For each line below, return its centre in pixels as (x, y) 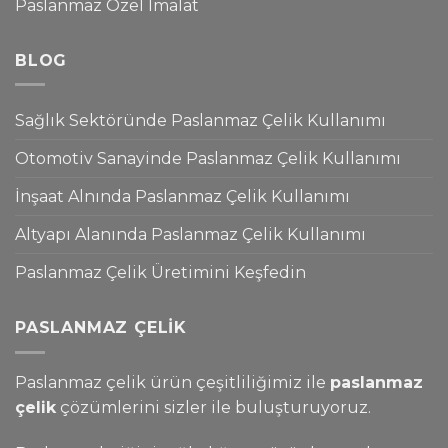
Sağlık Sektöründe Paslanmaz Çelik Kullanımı (200, 121)
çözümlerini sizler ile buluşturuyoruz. (213, 407)
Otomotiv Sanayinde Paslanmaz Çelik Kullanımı (208, 159)
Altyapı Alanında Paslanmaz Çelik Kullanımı (190, 235)
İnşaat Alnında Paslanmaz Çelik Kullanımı (182, 197)
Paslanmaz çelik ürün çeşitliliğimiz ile (172, 382)
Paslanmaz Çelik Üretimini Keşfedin (160, 273)
